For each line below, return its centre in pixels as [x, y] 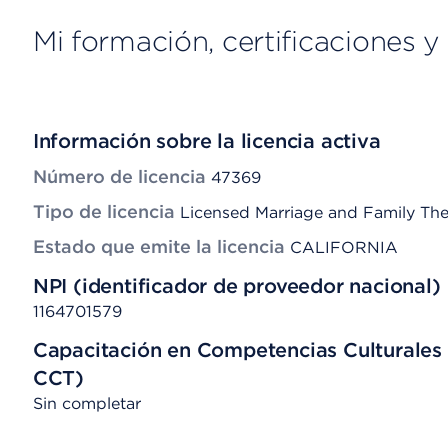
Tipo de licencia [103, 211]
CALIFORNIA [343, 247]
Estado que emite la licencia [158, 246]
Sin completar [91, 403]
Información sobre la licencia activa [206, 141]
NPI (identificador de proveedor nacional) [236, 286]
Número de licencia [119, 176]
